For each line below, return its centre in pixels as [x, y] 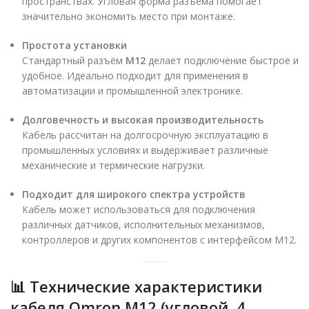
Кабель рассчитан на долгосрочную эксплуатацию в [145, 134]
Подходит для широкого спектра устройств [134, 194]
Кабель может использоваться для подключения [139, 209]
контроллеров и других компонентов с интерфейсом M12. [159, 239]
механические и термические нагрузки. [113, 165]
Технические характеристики [146, 286]
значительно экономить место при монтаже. [129, 16]
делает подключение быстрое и [222, 60]
